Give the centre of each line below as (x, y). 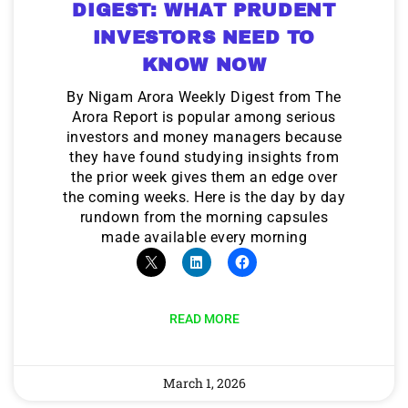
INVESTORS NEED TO (204, 37)
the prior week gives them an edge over (204, 177)
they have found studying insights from (204, 157)
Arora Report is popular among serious (204, 117)
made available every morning (204, 237)
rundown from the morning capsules (204, 217)
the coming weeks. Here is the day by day (204, 197)
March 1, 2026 (204, 382)
